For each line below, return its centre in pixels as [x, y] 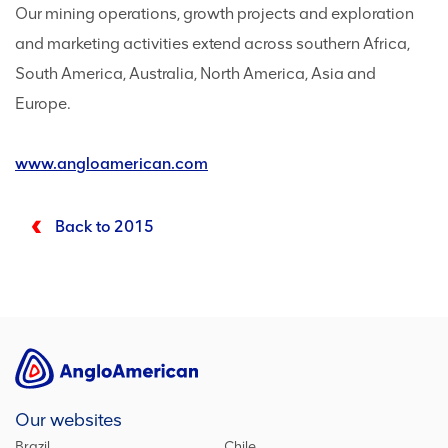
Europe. [43, 103]
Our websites [68, 420]
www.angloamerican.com [111, 163]
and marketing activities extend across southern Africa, [212, 43]
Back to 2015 [104, 226]
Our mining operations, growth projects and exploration [214, 13]
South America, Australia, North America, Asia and [195, 73]
